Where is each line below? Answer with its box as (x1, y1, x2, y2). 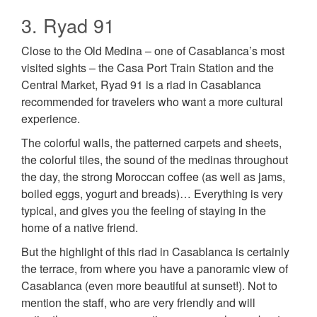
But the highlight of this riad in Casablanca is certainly (21, 243, 289, 260)
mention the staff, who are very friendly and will (21, 294, 255, 311)
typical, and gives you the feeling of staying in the (21, 202, 266, 219)
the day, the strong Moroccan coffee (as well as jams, (21, 168, 285, 185)
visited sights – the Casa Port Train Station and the (21, 59, 274, 76)
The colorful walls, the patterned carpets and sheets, (21, 134, 282, 151)
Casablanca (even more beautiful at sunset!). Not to (21, 277, 277, 294)
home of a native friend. (21, 219, 138, 236)
